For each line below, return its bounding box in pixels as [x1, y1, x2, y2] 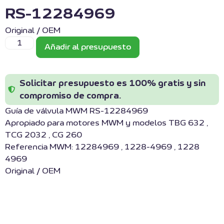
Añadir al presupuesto [44, 43, 131, 51]
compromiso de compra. [19, 91, 121, 100]
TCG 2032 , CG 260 [5, 131, 82, 139]
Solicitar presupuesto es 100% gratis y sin [19, 79, 205, 88]
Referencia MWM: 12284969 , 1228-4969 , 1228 [5, 143, 199, 151]
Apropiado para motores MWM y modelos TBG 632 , [5, 119, 208, 127]
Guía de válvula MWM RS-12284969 [5, 107, 148, 115]
